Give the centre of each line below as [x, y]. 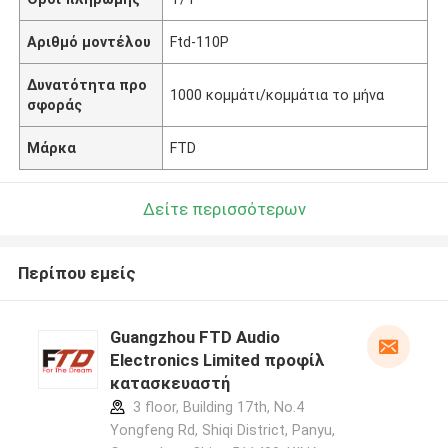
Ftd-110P [200, 41]
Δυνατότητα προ [87, 84]
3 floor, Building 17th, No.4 [216, 407]
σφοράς [55, 104]
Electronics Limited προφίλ [217, 360]
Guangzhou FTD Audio [194, 337]
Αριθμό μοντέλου [89, 41]
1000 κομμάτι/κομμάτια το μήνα [277, 94]
